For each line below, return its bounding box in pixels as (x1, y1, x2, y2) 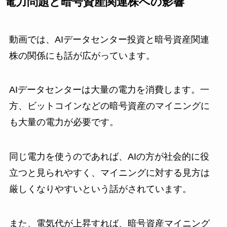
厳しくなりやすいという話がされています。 (9, 184, 192, 195)
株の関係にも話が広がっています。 (9, 50, 155, 61)
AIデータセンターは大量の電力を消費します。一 (9, 85, 209, 95)
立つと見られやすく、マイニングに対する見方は (9, 168, 210, 178)
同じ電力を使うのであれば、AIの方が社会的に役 (9, 152, 209, 162)
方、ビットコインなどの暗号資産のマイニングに (9, 101, 210, 111)
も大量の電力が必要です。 (9, 117, 119, 128)
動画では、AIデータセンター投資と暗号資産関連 (9, 34, 209, 45)
